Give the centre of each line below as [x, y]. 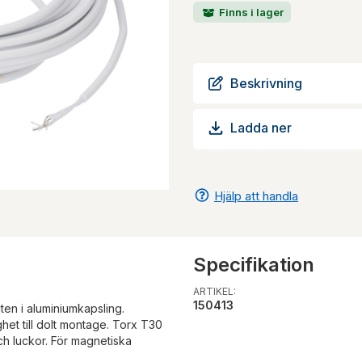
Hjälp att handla [256, 196]
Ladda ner [261, 128]
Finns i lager [250, 12]
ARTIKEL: [215, 291]
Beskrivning [266, 83]
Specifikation [254, 264]
